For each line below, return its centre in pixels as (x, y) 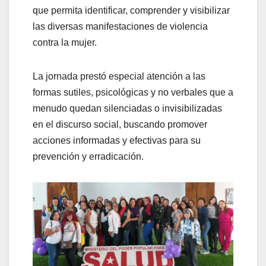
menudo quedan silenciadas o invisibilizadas (127, 108)
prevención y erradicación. (88, 156)
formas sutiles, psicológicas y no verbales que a (133, 92)
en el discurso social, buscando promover (120, 124)
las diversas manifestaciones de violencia (120, 26)
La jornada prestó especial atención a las (119, 76)
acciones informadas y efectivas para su (117, 140)
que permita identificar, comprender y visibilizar (131, 10)
